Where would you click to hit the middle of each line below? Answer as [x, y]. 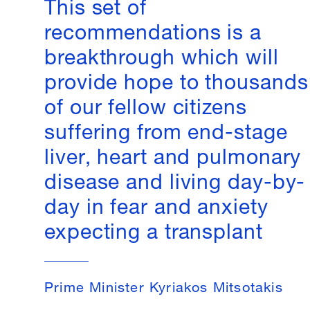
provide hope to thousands [176, 79]
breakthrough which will [162, 54]
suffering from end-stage [166, 128]
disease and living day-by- [175, 178]
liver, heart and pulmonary [173, 153]
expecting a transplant [154, 228]
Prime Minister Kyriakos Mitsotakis [164, 285]
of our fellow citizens [146, 103]
